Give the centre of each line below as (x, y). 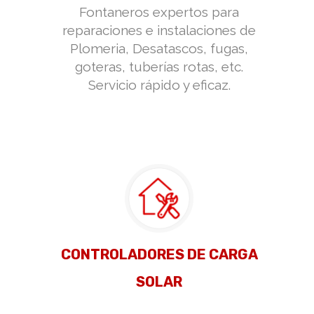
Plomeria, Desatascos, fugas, (159, 48)
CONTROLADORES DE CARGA (159, 254)
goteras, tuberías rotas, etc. (159, 67)
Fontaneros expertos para (159, 12)
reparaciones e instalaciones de (159, 30)
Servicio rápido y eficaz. (159, 85)
